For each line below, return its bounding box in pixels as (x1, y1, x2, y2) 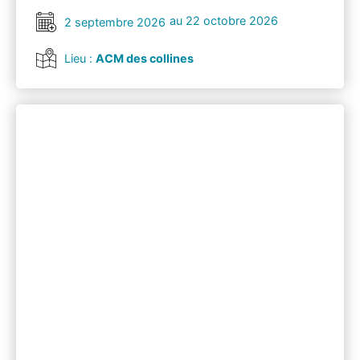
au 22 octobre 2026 (170, 14, 278, 28)
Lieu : (64, 51, 96, 66)
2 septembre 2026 (64, 15, 166, 30)
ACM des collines (96, 51, 194, 66)
